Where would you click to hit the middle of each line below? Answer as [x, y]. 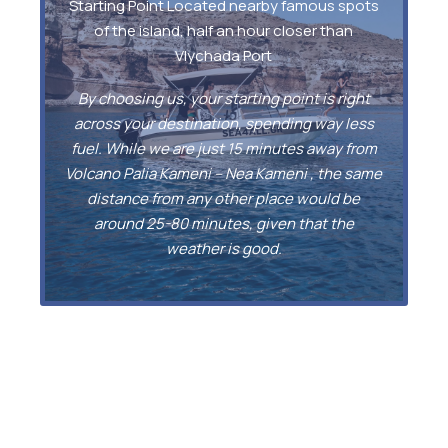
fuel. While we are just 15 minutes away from [223, 149]
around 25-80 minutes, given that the [223, 224]
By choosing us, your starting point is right [223, 99]
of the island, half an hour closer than [224, 31]
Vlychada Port [224, 56]
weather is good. [223, 249]
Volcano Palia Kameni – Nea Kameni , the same [224, 174]
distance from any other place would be [224, 199]
